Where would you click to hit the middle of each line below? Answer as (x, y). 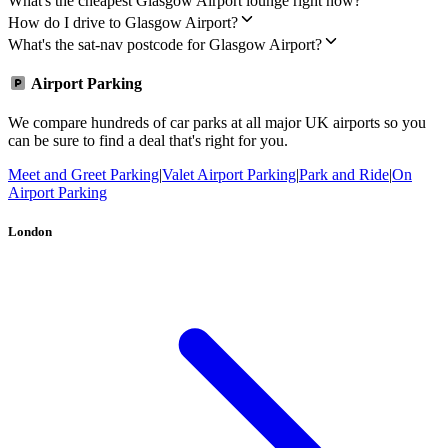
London (30, 232)
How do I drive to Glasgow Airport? (123, 22)
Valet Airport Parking (229, 175)
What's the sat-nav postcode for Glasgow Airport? (165, 44)
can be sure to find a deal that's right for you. (148, 141)
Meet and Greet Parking (83, 175)
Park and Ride (344, 175)
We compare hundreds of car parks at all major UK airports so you (217, 123)
